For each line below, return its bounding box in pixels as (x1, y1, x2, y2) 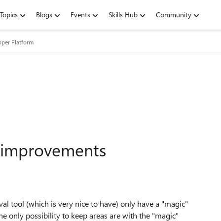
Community (156, 10, 191, 19)
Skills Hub (109, 10, 138, 19)
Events (71, 10, 90, 19)
